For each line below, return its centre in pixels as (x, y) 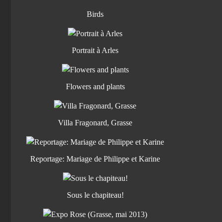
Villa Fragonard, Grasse (95, 123)
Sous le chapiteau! (95, 195)
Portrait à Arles (95, 50)
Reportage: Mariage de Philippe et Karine (95, 159)
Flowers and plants (95, 86)
